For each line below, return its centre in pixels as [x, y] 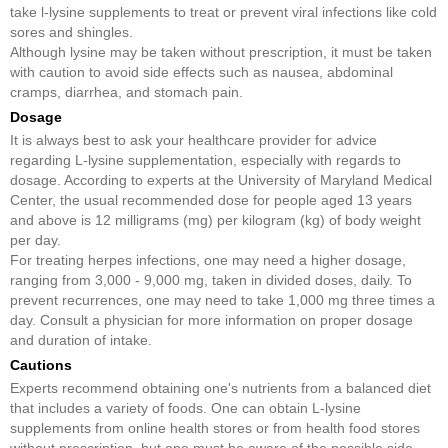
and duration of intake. [81, 339]
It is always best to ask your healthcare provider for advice [193, 139]
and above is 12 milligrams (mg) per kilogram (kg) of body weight [215, 219]
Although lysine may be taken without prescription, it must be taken [221, 51]
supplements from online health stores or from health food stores [215, 427]
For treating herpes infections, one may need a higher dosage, [208, 259]
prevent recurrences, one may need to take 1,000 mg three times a [222, 299]
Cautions [41, 364]
